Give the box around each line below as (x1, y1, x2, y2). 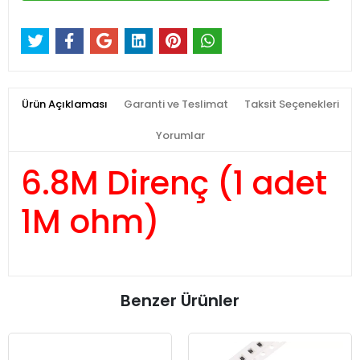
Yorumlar (155, 128, 205, 144)
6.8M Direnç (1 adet (21, 161, 327, 207)
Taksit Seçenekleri (243, 96, 339, 112)
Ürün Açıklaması (21, 96, 108, 112)
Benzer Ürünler (121, 289, 239, 313)
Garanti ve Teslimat (123, 96, 228, 112)
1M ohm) (21, 199, 160, 245)
